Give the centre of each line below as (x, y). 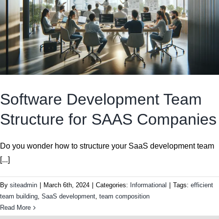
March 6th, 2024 (66, 185)
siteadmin (23, 185)
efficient (202, 185)
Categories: (113, 185)
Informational (148, 185)
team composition (124, 197)
